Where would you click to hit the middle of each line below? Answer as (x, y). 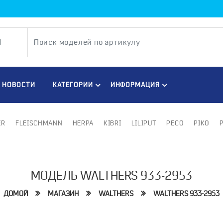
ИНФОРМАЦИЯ (135, 85)
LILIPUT (144, 123)
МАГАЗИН (63, 194)
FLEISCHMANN (39, 123)
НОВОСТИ (18, 85)
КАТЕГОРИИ (73, 85)
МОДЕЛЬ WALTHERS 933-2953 (111, 176)
